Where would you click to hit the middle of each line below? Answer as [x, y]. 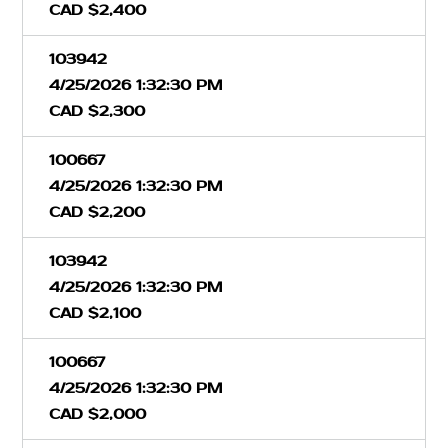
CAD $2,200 [97, 212]
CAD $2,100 [95, 313]
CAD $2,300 [97, 111]
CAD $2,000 [97, 414]
